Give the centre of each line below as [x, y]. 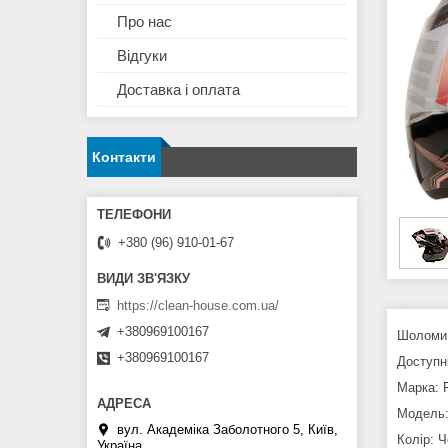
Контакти [124, 157]
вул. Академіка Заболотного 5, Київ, [227, 429]
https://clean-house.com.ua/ [198, 305]
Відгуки [142, 56]
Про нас [144, 22]
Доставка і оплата [178, 90]
